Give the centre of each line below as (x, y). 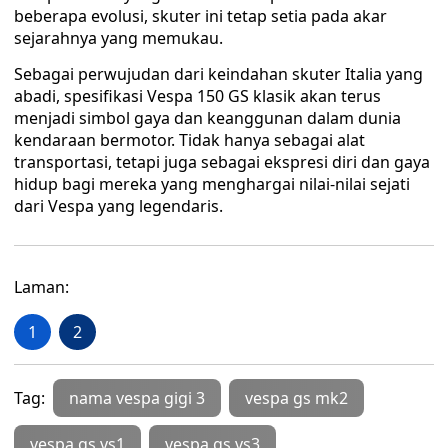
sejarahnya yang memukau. (118, 38)
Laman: (41, 287)
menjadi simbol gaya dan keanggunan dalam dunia (207, 118)
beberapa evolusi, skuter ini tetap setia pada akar (200, 16)
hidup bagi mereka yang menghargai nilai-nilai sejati (212, 184)
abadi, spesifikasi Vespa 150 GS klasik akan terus (197, 96)
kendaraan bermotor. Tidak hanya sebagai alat (189, 140)
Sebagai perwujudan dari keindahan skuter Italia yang (218, 74)
